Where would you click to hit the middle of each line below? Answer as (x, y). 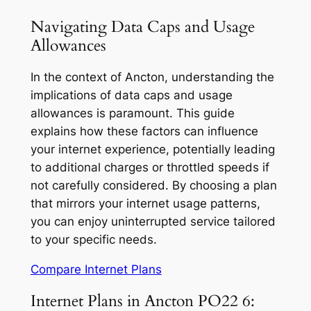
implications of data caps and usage (131, 95)
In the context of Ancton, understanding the (152, 77)
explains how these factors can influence (144, 132)
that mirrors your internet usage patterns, (145, 204)
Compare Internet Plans (96, 269)
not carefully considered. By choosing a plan (153, 186)
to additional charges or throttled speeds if (150, 168)
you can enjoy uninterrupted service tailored (153, 222)
